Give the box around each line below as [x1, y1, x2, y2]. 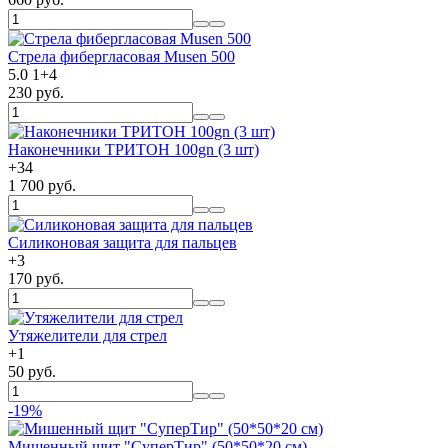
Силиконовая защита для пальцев [8, 233, 237, 251]
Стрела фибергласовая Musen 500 [8, 47, 235, 65]
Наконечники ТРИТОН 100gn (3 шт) [8, 140, 259, 158]
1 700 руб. [8, 176, 76, 194]
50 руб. [8, 362, 56, 380]
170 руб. [8, 269, 64, 287]
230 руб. [8, 83, 64, 101]
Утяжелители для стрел [8, 326, 167, 344]
